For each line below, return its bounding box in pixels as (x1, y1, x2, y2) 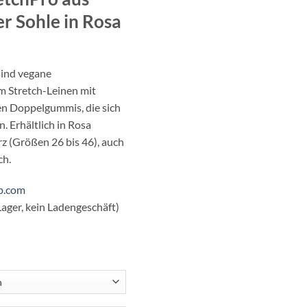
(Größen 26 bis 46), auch (9, 134, 124, 148)
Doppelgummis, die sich (10, 100, 121, 114)
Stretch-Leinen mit (8, 83, 96, 97)
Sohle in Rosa (16, 10, 121, 32)
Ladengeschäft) (47, 200, 119, 214)
